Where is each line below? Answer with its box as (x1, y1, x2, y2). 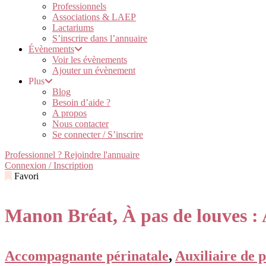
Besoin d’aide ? (52, 97, 110, 107)
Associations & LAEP (52, 12, 136, 22)
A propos (52, 108, 87, 118)
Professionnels (52, 1, 106, 11)
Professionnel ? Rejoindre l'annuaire (5, 150, 140, 160)
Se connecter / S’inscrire (52, 129, 143, 140)
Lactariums (52, 23, 94, 33)
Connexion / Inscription (5, 160, 93, 170)
